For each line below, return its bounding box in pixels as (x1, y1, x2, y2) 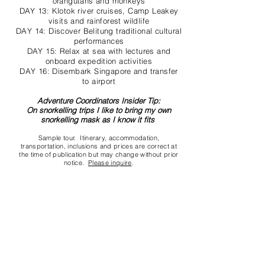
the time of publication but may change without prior (19, 150, 179, 159)
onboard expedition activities (45, 56, 153, 66)
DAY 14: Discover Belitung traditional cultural (16, 26, 182, 35)
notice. (64, 159, 88, 167)
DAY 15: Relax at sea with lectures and (27, 46, 171, 56)
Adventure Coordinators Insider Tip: (37, 96, 160, 105)
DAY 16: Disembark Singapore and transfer (20, 66, 178, 76)
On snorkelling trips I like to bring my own (27, 105, 171, 115)
